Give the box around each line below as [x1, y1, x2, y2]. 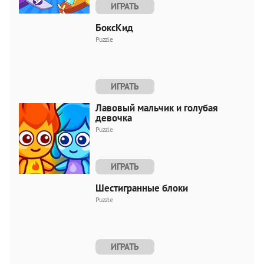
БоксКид [95, 21, 133, 34]
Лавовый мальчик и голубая [95, 101, 218, 114]
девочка [95, 111, 132, 124]
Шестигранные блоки [95, 181, 188, 194]
